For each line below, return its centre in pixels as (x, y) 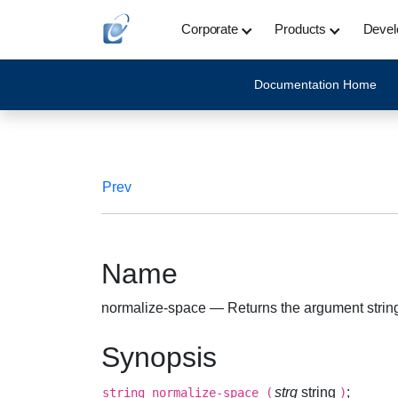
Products (301, 29)
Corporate (210, 29)
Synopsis (159, 357)
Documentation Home (315, 84)
